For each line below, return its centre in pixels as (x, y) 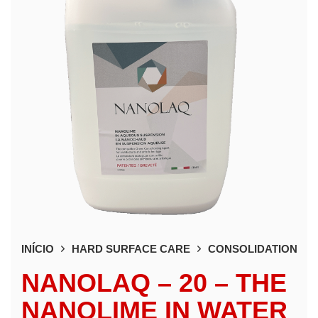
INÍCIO (38, 248)
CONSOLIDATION (253, 248)
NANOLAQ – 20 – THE (154, 283)
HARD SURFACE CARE (131, 248)
